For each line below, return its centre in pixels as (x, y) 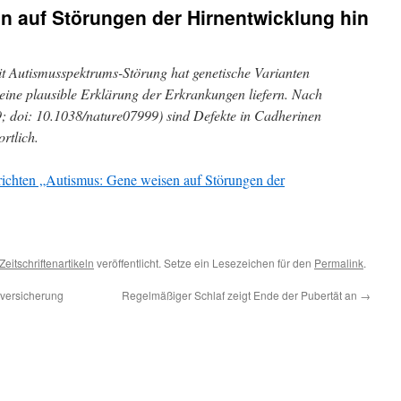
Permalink (339, 263)
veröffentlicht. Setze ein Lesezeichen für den (204, 263)
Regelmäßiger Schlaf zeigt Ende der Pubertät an (241, 295)
